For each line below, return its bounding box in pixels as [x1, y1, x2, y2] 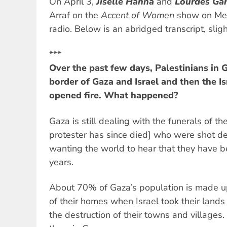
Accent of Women [101, 9, 174, 21]
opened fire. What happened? [49, 89, 178, 102]
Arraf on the [49, 9, 101, 21]
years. [49, 156, 73, 168]
